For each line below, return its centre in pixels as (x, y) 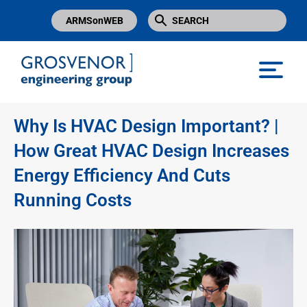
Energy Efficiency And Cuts (122, 176)
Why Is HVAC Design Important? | (146, 126)
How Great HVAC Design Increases (151, 151)
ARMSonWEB (94, 20)
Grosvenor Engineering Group (91, 99)
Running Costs (73, 200)
